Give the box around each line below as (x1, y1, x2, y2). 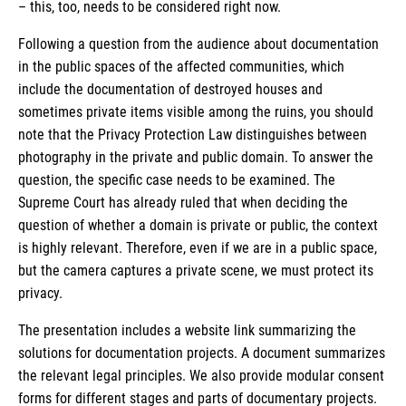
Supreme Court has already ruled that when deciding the (18, 193, 348, 211)
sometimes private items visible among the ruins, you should (18, 102, 373, 121)
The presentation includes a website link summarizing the (18, 321, 356, 339)
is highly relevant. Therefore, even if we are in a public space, (18, 238, 377, 256)
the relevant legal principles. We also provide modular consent (18, 366, 384, 384)
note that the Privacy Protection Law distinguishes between (18, 125, 367, 143)
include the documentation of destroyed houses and (18, 80, 323, 98)
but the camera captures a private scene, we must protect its (18, 261, 373, 279)
